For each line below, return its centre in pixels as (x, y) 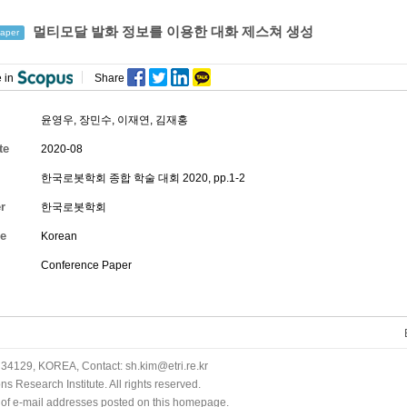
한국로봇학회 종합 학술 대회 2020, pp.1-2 (143, 178)
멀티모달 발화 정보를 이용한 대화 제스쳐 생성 (171, 31)
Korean (59, 236)
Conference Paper (86, 265)
